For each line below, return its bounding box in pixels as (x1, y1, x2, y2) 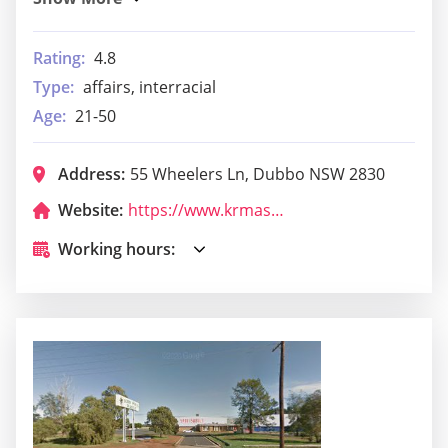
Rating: (33, 46, 85, 69)
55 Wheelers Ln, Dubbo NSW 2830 (130, 162, 385, 185)
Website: (58, 198, 123, 221)
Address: (58, 162, 125, 185)
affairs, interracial (83, 75, 216, 98)
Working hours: (58, 237, 175, 260)
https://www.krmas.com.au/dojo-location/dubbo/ (271, 198, 284, 221)
